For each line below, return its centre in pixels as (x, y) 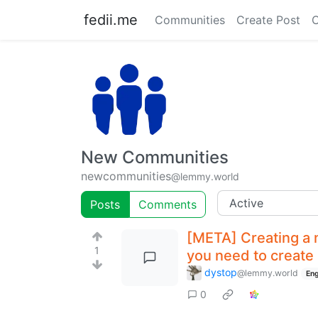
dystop (221, 272)
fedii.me (111, 20)
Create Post (268, 20)
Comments (168, 204)
